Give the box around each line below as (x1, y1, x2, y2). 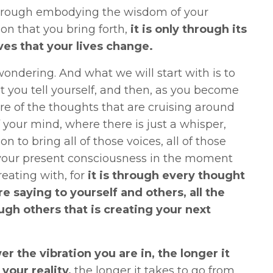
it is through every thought (87, 168, 245, 182)
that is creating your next (63, 202, 211, 216)
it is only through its (130, 22, 247, 36)
